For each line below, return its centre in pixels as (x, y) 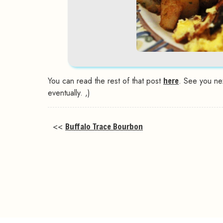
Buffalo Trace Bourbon (104, 126)
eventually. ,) (69, 93)
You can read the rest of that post (106, 81)
